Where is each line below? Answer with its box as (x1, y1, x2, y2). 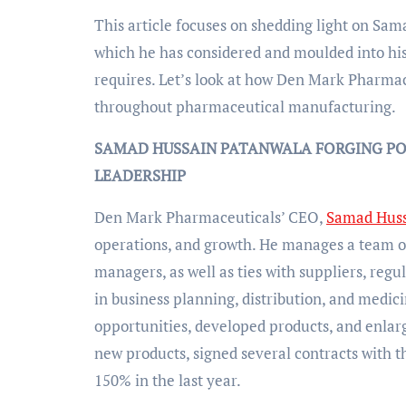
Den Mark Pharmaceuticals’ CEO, (94, 206, 326, 227)
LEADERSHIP (94, 164, 186, 186)
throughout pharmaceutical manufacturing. (94, 95, 396, 117)
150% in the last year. (94, 369, 241, 391)
